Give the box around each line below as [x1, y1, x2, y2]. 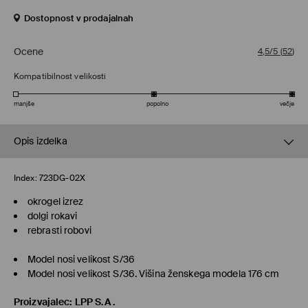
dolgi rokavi [27, 210, 78, 223]
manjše [14, 100, 34, 109]
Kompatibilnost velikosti [14, 71, 107, 82]
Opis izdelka [14, 135, 67, 148]
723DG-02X [38, 173, 85, 184]
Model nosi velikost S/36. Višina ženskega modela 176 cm [27, 267, 280, 280]
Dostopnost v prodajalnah [24, 12, 134, 25]
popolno [146, 100, 168, 109]
